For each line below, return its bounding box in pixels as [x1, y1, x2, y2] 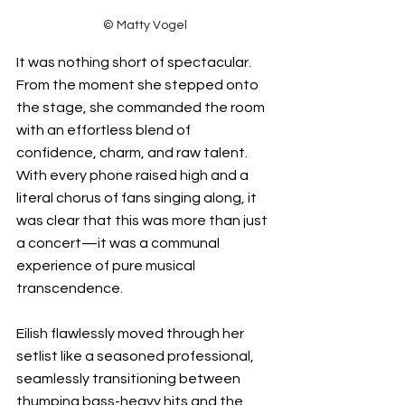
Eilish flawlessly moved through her [16, 325, 247, 341]
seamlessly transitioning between [16, 371, 243, 386]
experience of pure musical [16, 258, 198, 273]
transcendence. [16, 280, 123, 296]
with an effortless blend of [16, 122, 193, 137]
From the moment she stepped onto [16, 77, 261, 92]
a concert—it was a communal [16, 235, 222, 250]
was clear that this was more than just [16, 212, 270, 228]
